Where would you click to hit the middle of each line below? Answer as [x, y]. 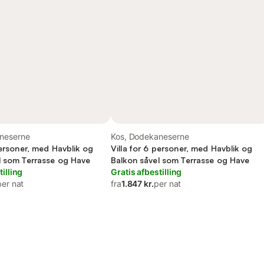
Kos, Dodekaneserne [150, 136]
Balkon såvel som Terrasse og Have [180, 160]
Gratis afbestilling [146, 172]
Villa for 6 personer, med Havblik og [182, 148]
